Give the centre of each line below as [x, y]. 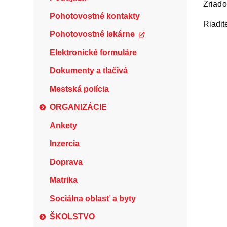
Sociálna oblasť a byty [93, 198]
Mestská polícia [79, 89]
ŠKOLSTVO [72, 217]
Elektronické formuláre [93, 52]
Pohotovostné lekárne [92, 34]
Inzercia [65, 144]
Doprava [66, 162]
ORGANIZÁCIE [79, 107]
